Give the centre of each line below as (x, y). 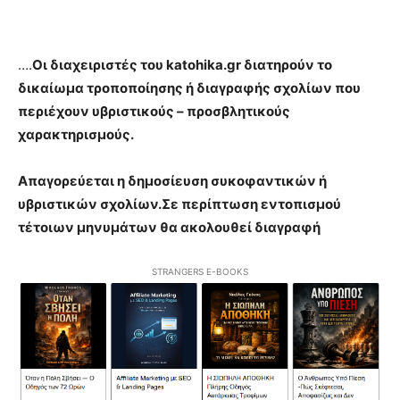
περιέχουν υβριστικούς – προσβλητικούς (154, 111)
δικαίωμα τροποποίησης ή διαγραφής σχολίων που (189, 88)
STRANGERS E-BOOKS (200, 271)
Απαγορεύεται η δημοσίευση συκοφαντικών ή (172, 181)
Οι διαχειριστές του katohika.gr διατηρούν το (182, 65)
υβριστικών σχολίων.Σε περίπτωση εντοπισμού (179, 204)
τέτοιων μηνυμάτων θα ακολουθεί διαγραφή (169, 227)
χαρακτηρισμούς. (76, 134)
